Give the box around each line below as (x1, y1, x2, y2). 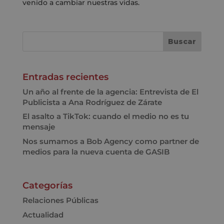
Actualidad (22, 209, 63, 219)
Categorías (22, 180, 72, 191)
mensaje (22, 122, 55, 132)
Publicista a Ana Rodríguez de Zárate (22, 97, 162, 107)
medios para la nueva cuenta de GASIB (22, 146, 169, 156)
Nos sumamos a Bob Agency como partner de (22, 136, 199, 146)
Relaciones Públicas (22, 195, 98, 205)
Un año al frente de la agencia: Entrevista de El (22, 86, 198, 96)
